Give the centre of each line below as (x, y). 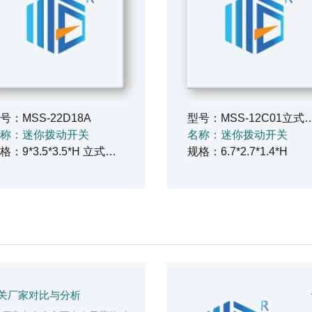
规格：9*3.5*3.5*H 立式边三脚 (111, 151)
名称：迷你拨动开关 (237, 135)
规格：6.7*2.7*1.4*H (237, 151)
